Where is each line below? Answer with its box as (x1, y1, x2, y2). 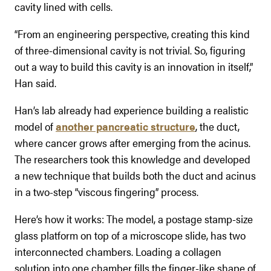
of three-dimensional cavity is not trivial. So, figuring (15, 42, 246, 57)
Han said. (15, 74, 56, 90)
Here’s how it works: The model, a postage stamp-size (15, 211, 253, 226)
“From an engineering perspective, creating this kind (15, 25, 250, 41)
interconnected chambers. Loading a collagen (15, 243, 221, 259)
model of (15, 118, 56, 134)
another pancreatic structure (56, 118, 195, 134)
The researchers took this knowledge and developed (15, 151, 250, 166)
